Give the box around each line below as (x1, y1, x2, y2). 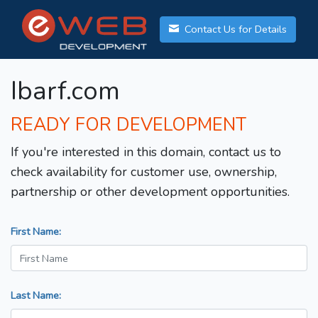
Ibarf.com (11, 74, 120, 109)
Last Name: (11, 288, 61, 303)
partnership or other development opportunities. (11, 183, 290, 201)
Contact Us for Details (182, 22, 287, 37)
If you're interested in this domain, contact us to (11, 143, 281, 161)
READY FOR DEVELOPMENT (11, 113, 246, 138)
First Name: (11, 224, 61, 239)
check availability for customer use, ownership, (11, 163, 277, 181)
